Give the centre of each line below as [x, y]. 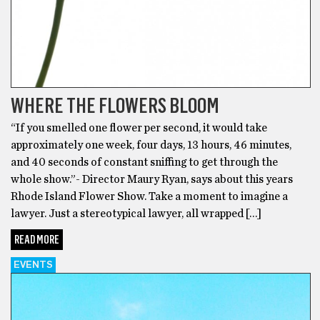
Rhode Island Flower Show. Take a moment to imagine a [149, 197]
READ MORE [37, 240]
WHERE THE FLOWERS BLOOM [115, 106]
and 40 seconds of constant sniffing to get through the [144, 162]
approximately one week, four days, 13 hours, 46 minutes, [151, 145]
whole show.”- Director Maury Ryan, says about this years [152, 180]
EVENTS [33, 265]
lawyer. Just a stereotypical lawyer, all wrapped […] [136, 214]
